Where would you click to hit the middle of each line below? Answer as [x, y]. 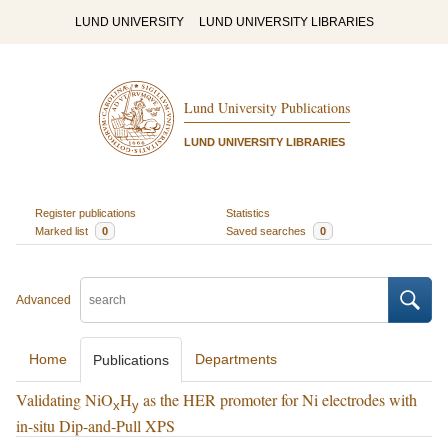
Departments [236, 359]
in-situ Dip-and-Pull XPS [95, 426]
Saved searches [267, 230]
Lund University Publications [266, 108]
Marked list [62, 230]
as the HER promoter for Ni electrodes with [278, 399]
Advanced [43, 300]
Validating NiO [64, 399]
